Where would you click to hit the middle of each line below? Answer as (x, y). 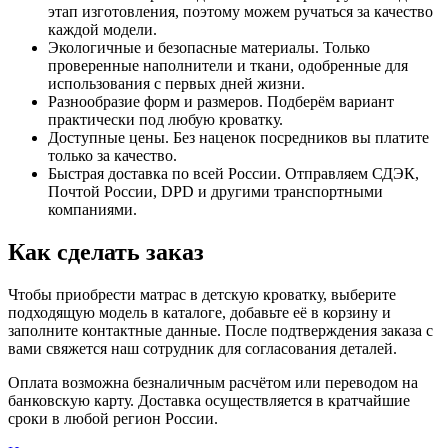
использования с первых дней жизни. (176, 84)
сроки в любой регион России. (113, 418)
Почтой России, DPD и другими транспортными (215, 192)
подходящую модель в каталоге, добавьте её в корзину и (199, 312)
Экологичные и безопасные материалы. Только (209, 48)
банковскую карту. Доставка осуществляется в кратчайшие (209, 400)
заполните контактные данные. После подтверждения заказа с (220, 330)
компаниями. (92, 210)
